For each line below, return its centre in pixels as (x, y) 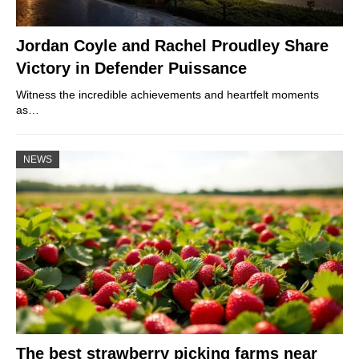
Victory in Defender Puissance (131, 68)
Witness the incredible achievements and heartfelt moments (167, 94)
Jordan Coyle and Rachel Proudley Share (172, 45)
